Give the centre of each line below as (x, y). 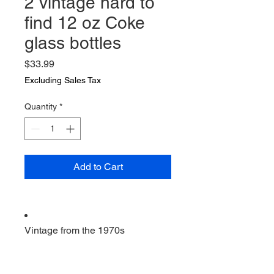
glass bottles (73, 43)
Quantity (41, 106)
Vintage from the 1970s (75, 230)
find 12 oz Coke (85, 23)
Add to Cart (98, 167)
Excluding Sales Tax (63, 80)
